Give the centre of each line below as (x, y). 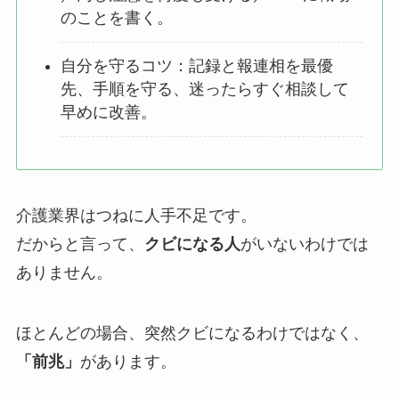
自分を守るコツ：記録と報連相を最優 (197, 66)
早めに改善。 (109, 113)
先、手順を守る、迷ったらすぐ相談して (205, 90)
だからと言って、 (80, 244)
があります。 (128, 362)
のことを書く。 (117, 18)
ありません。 (64, 273)
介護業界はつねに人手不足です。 (136, 216)
